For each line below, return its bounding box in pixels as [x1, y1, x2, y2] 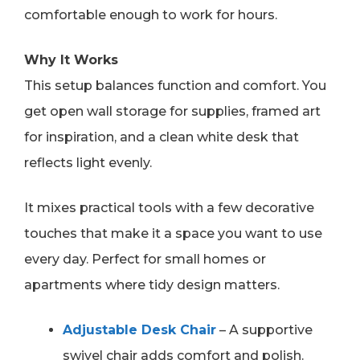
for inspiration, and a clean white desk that [24, 129, 299, 145]
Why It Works [24, 52, 118, 68]
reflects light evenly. [24, 155, 152, 171]
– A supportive [216, 322, 313, 338]
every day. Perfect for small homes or [24, 252, 266, 268]
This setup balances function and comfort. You [24, 78, 326, 94]
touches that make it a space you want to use [24, 226, 322, 242]
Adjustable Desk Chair [63, 322, 216, 338]
